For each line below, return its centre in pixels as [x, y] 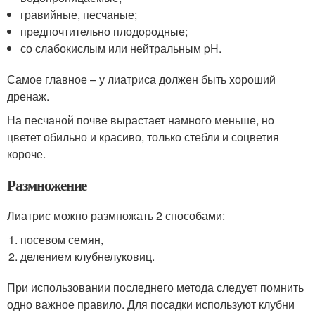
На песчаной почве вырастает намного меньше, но [141, 120]
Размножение [47, 185]
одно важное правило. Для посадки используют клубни [151, 304]
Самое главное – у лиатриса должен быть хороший [141, 79]
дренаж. [28, 96]
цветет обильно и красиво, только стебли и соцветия [143, 136]
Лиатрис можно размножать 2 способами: [116, 215]
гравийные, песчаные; [79, 14]
